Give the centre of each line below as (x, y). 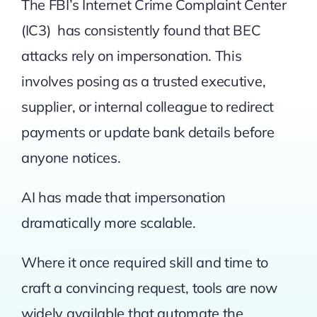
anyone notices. (71, 157)
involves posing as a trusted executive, (143, 81)
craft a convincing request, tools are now (149, 287)
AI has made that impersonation (123, 197)
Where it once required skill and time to (144, 262)
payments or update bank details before (148, 132)
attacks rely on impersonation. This (131, 55)
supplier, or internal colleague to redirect (148, 106)
